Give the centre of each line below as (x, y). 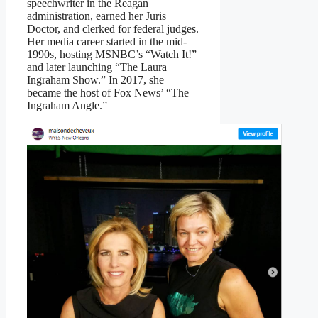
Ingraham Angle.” (67, 106)
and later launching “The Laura (97, 67)
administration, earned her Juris (97, 16)
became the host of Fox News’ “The (108, 93)
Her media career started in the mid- (107, 42)
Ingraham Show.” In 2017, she (95, 80)
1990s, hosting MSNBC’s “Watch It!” (112, 55)
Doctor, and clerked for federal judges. (113, 29)
